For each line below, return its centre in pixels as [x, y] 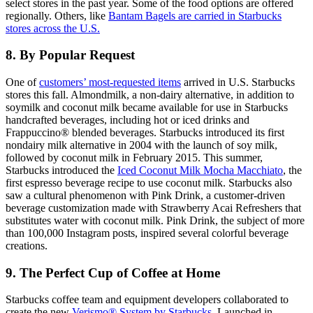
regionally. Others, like [57, 15]
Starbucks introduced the [61, 170]
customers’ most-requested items [110, 82]
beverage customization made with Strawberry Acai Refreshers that [153, 208]
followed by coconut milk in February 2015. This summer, [134, 158]
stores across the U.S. [53, 28]
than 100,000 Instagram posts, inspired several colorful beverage [147, 233]
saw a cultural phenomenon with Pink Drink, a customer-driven [145, 196]
